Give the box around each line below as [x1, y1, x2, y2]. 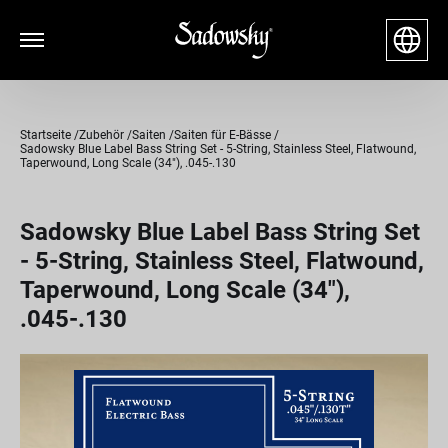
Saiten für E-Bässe [174, 128, 271, 142]
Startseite [20, 128, 71, 142]
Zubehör [79, 128, 124, 142]
